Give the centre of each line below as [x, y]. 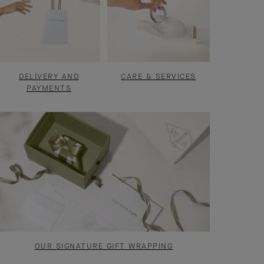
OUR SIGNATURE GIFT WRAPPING [104, 246]
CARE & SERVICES [159, 76]
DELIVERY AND [49, 76]
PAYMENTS [49, 88]
